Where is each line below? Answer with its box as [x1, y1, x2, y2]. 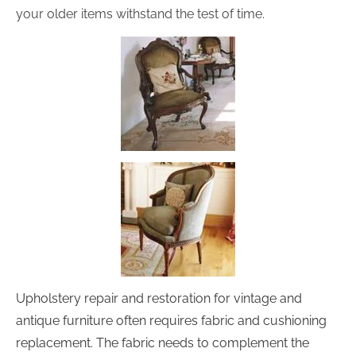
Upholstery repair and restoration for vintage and [16, 291, 305, 306]
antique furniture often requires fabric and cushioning [16, 313, 330, 328]
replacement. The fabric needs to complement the [16, 335, 312, 350]
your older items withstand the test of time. [16, 6, 265, 21]
